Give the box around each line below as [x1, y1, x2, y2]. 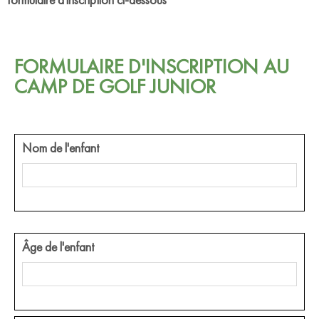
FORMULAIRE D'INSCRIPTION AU [14, 53, 289, 80]
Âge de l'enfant [22, 238, 94, 255]
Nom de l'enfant [22, 139, 99, 156]
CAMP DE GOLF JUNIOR [14, 73, 216, 100]
